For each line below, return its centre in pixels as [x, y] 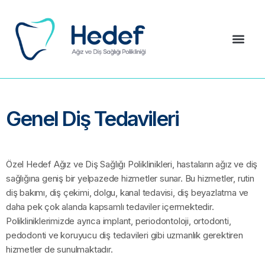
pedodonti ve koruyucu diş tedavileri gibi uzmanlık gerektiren [125, 235]
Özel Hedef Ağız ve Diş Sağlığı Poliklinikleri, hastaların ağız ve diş [132, 164]
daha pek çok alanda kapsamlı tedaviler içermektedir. [110, 207]
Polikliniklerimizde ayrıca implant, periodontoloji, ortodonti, [119, 221]
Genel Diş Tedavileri [92, 119]
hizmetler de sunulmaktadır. [59, 250]
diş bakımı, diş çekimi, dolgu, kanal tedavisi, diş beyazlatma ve [127, 193]
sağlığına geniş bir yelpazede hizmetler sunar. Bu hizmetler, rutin [130, 179]
